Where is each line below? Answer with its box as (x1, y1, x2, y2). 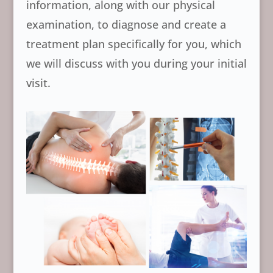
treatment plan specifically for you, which (26, 37, 241, 51)
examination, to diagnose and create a (26, 17, 226, 32)
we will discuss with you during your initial (26, 56, 247, 71)
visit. (26, 76, 51, 90)
